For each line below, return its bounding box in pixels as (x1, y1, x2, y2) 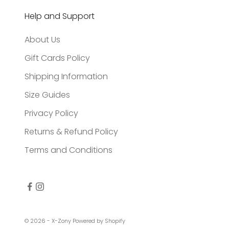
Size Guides (25, 89, 70, 101)
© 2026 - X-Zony (25, 217, 73, 225)
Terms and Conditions (25, 144, 112, 156)
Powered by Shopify (73, 217, 125, 225)
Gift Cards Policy (25, 52, 90, 64)
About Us (25, 34, 60, 46)
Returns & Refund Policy (25, 126, 118, 138)
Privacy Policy (25, 107, 78, 120)
